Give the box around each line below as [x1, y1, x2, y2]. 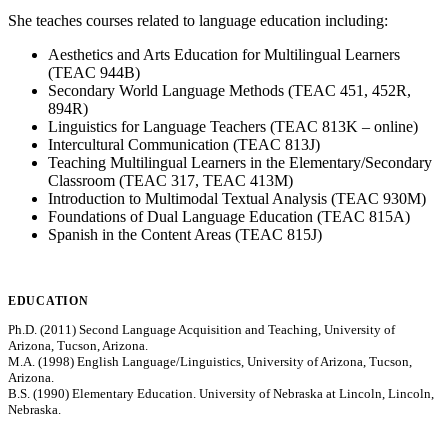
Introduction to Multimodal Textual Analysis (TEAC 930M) [48, 189, 426, 207]
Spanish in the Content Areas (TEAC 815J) [48, 225, 322, 243]
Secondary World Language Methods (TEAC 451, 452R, [48, 81, 411, 99]
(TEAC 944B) [48, 63, 140, 81]
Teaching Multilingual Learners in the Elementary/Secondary [48, 153, 432, 171]
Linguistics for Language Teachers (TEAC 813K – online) [48, 117, 418, 135]
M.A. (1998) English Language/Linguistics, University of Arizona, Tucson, [8, 353, 412, 369]
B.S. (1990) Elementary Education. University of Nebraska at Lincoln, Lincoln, [8, 385, 434, 401]
